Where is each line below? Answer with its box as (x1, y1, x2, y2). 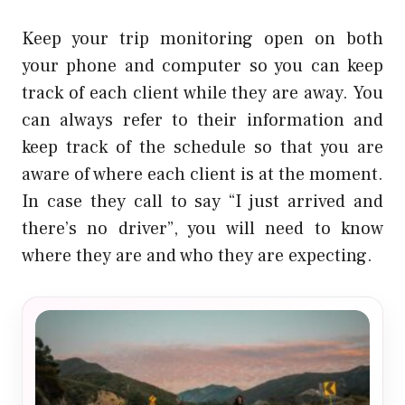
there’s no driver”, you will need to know (22, 217, 383, 241)
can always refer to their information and (22, 108, 383, 133)
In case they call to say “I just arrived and (22, 190, 383, 214)
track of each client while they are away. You (22, 81, 383, 106)
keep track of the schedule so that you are (22, 136, 383, 160)
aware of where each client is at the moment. (22, 163, 383, 187)
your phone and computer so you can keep (22, 54, 383, 79)
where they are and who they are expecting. (22, 244, 372, 268)
